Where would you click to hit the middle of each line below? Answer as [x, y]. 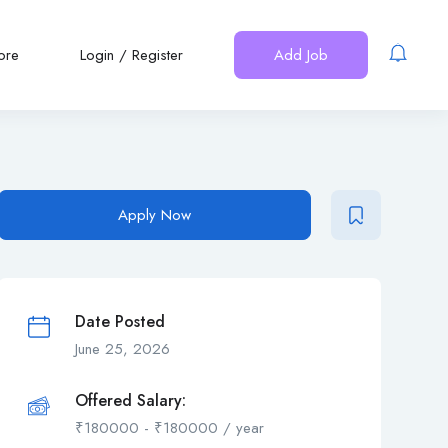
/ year [240, 428]
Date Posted [119, 322]
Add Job [301, 55]
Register [158, 55]
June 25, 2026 [122, 349]
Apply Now [154, 215]
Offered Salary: [130, 401]
